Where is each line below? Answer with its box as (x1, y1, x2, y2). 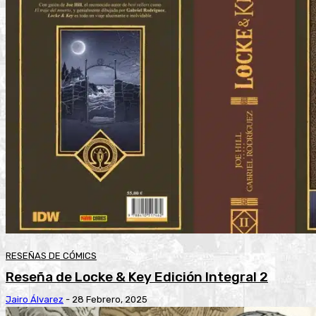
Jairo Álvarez (6, 294, 63, 305)
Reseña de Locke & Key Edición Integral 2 (6, 269, 268, 286)
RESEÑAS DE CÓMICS (6, 250, 97, 262)
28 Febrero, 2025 (72, 294, 147, 305)
